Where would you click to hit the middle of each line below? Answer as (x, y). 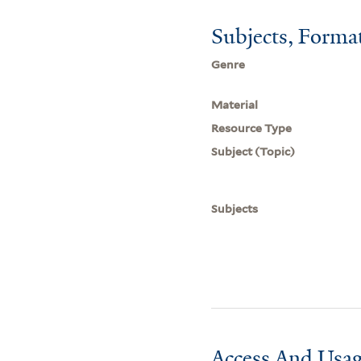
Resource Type (252, 128)
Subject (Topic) (253, 151)
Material (235, 104)
